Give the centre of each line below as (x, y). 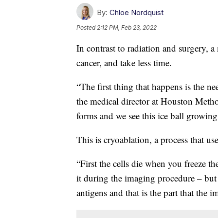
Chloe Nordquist (136, 12)
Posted (87, 27)
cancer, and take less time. (124, 62)
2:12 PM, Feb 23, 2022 (127, 27)
